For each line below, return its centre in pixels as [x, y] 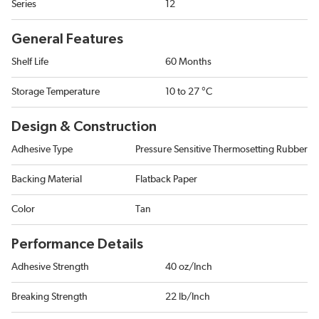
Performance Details [77, 244]
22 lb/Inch [188, 297]
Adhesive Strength [50, 267]
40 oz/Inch [189, 267]
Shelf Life [30, 62]
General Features [67, 39]
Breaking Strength [49, 297]
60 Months [188, 62]
